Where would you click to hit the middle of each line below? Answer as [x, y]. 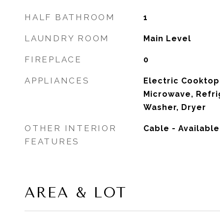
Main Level [167, 39]
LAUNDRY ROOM [67, 38]
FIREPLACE [53, 59]
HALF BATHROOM [70, 17]
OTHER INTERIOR [71, 128]
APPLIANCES [57, 81]
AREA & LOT [76, 192]
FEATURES [52, 141]
